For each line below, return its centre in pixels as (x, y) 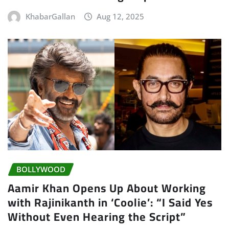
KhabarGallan (50, 16)
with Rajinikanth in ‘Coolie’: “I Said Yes (110, 202)
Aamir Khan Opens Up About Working (107, 188)
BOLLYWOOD (41, 169)
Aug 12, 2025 (121, 16)
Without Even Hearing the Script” (97, 216)
